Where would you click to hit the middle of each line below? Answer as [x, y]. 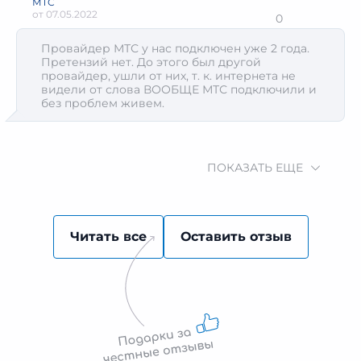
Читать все [108, 237]
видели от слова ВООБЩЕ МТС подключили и [179, 89]
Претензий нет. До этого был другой [151, 62]
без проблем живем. [103, 103]
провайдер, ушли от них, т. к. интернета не [168, 76]
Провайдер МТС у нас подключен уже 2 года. [175, 48]
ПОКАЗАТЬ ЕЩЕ [255, 168]
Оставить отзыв [236, 237]
